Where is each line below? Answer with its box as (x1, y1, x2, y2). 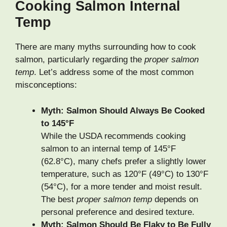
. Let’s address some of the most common (34, 67, 194, 78)
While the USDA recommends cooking (41, 131, 185, 141)
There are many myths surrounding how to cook (15, 42, 196, 52)
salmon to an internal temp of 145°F (41, 143, 176, 154)
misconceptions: (15, 80, 77, 90)
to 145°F (41, 118, 74, 128)
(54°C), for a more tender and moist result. (41, 181, 202, 192)
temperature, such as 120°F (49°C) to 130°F (41, 169, 208, 179)
